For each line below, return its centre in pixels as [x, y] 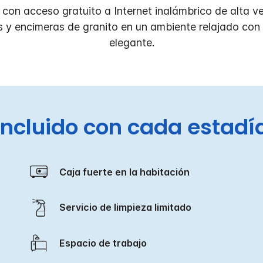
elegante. [131, 42]
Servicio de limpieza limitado [128, 207]
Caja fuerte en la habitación [128, 172]
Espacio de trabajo [106, 243]
